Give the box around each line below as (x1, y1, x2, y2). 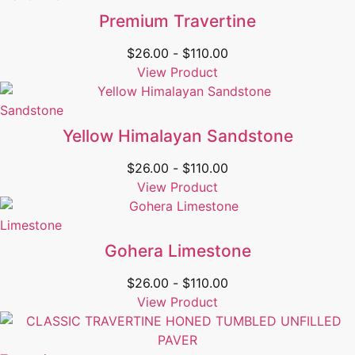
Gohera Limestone (104, 241, 251, 261)
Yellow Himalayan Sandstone (62, 126, 293, 147)
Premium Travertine (99, 11, 256, 32)
